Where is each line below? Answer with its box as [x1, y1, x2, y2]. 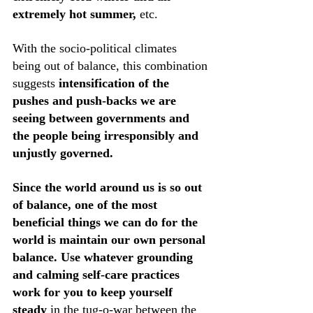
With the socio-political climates [13, 41, 180, 55]
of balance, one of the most [13, 198, 161, 212]
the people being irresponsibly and [13, 129, 202, 143]
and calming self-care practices [13, 268, 183, 282]
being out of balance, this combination [13, 59, 211, 73]
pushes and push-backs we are [13, 94, 180, 108]
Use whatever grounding [61, 250, 196, 264]
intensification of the [59, 76, 173, 90]
